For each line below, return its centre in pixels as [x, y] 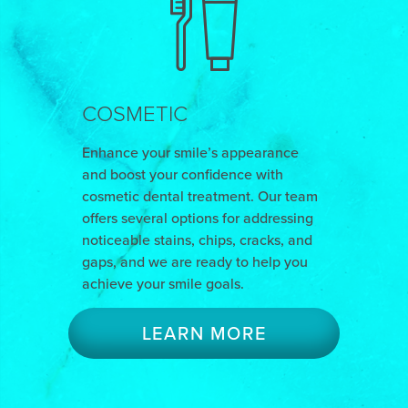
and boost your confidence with [182, 174]
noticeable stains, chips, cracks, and [197, 240]
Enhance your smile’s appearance [190, 153]
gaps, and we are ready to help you [194, 262]
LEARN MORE [204, 333]
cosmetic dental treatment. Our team [199, 196]
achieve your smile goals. [163, 284]
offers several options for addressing [197, 218]
